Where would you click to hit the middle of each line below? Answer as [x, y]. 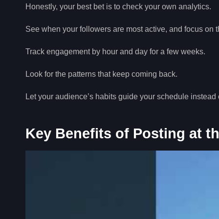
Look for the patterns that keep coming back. [101, 74]
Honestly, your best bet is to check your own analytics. [118, 6]
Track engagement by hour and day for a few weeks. [115, 51]
